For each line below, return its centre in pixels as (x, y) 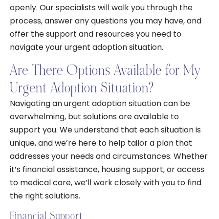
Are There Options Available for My (105, 70)
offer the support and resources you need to (96, 34)
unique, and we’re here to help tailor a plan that (101, 143)
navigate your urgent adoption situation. (87, 47)
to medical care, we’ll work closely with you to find (106, 183)
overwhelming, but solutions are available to (94, 117)
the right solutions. (45, 196)
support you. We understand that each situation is (105, 130)
